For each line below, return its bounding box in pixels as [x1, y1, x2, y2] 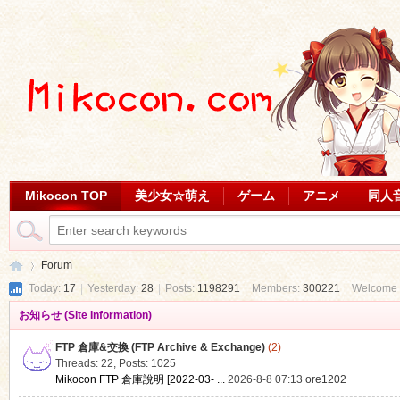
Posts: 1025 [118, 357, 176, 370]
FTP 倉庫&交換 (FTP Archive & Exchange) [54, 341, 265, 354]
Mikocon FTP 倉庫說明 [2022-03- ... [54, 373, 225, 386]
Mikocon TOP [24, 188, 107, 203]
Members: [251, 282, 303, 295]
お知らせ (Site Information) [18, 309, 152, 321]
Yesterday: [87, 282, 141, 295]
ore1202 [304, 373, 346, 386]
